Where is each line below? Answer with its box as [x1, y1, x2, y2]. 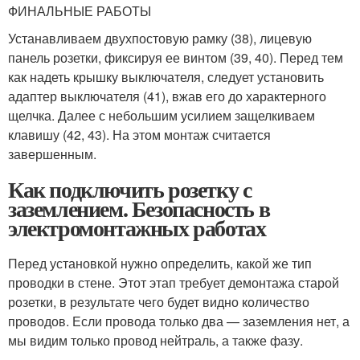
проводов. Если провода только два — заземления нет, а [8, 312, 350, 331]
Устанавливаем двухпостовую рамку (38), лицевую [8, 29, 312, 48]
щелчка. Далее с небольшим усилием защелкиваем [8, 106, 315, 125]
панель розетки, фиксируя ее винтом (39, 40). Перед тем [8, 48, 343, 67]
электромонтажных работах [8, 211, 266, 245]
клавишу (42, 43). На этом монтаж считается [8, 125, 271, 145]
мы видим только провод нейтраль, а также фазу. [8, 331, 303, 350]
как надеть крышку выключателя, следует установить [8, 67, 324, 87]
